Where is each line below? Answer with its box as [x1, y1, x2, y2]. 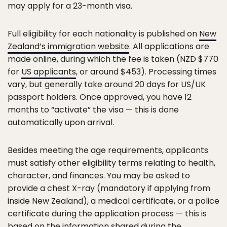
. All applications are [129, 40, 209, 52]
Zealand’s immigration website [8, 40, 129, 52]
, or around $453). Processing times [76, 65, 216, 78]
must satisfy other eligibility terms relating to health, [8, 157, 215, 169]
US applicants [21, 65, 76, 78]
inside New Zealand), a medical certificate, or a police [8, 195, 219, 207]
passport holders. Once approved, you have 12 [8, 91, 192, 103]
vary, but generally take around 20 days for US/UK [8, 78, 206, 90]
